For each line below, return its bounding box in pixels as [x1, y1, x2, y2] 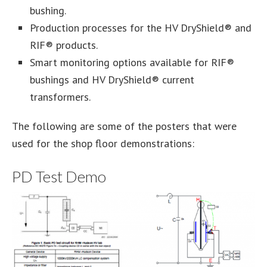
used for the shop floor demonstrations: [12, 136, 194, 151]
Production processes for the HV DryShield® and [30, 21, 252, 35]
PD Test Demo [12, 167, 106, 187]
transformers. [30, 90, 91, 104]
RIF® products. [30, 38, 98, 52]
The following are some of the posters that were [12, 119, 237, 133]
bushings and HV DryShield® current [30, 73, 194, 87]
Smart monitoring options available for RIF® [30, 55, 234, 70]
